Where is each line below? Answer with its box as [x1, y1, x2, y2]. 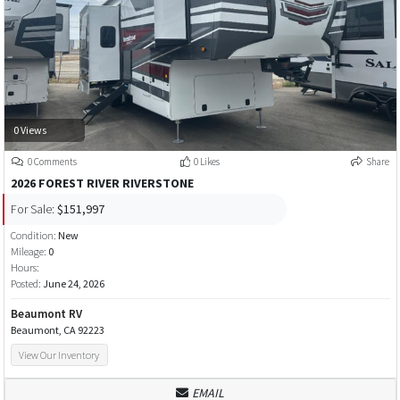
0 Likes [193, 155, 220, 169]
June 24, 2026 [42, 277, 104, 291]
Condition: [10, 229, 58, 243]
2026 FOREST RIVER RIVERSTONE [10, 175, 194, 192]
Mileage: [10, 245, 46, 259]
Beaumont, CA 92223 [10, 323, 104, 337]
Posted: [10, 277, 43, 291]
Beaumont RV [10, 306, 82, 322]
